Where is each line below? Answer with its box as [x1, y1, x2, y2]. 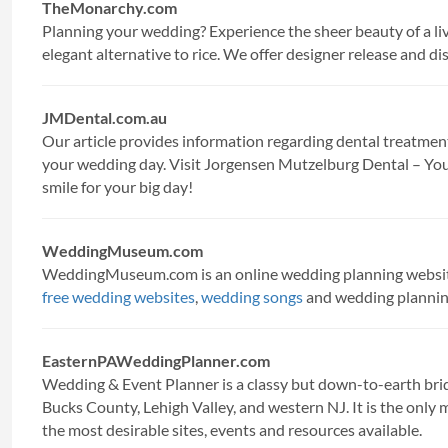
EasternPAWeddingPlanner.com [42, 351, 270, 370]
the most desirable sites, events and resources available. [42, 420, 422, 439]
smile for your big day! [42, 177, 193, 196]
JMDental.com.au [42, 108, 167, 127]
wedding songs [201, 287, 303, 306]
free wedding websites [42, 287, 195, 306]
